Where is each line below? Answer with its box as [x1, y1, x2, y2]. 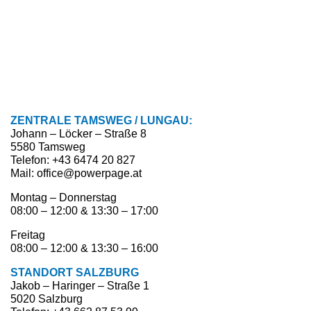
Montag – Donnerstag [10, 192, 117, 203]
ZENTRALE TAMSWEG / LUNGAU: [10, 115, 192, 126]
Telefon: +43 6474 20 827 [10, 154, 135, 166]
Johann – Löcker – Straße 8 [10, 128, 146, 140]
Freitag [10, 229, 45, 241]
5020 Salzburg [10, 293, 83, 305]
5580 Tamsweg [10, 141, 85, 153]
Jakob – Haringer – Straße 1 [10, 280, 149, 292]
